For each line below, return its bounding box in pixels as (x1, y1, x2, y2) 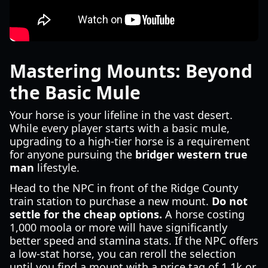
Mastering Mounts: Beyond (10, 59, 252, 83)
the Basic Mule (10, 80, 141, 105)
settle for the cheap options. (10, 207, 162, 221)
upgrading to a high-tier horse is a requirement (10, 134, 250, 148)
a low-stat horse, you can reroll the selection (10, 246, 236, 261)
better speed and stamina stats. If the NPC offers (10, 233, 258, 248)
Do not (212, 194, 248, 208)
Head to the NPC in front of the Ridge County (10, 181, 238, 195)
